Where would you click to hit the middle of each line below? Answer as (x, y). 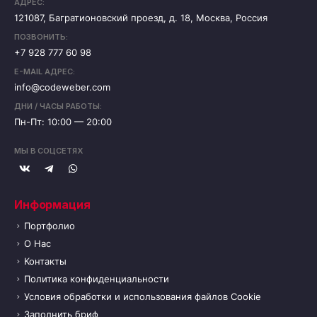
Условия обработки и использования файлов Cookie (143, 296)
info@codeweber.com (62, 87)
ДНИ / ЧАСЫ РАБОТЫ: (58, 106)
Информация (52, 204)
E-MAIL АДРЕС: (45, 71)
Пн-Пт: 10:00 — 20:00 (63, 121)
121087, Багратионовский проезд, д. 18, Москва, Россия (141, 17)
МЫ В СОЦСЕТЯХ (48, 151)
